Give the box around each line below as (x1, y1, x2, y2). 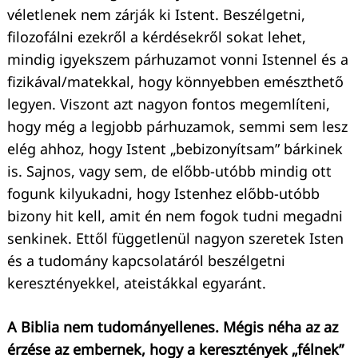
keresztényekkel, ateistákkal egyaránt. (7, 272, 266, 292)
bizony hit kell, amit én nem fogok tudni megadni (7, 205, 343, 225)
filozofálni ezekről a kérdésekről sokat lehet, (7, 26, 306, 46)
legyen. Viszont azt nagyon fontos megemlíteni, (7, 93, 330, 113)
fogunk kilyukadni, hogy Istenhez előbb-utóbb (7, 183, 320, 203)
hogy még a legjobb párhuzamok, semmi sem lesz (7, 116, 348, 136)
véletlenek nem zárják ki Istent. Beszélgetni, (7, 4, 305, 24)
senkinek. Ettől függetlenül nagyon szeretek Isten (7, 228, 344, 248)
